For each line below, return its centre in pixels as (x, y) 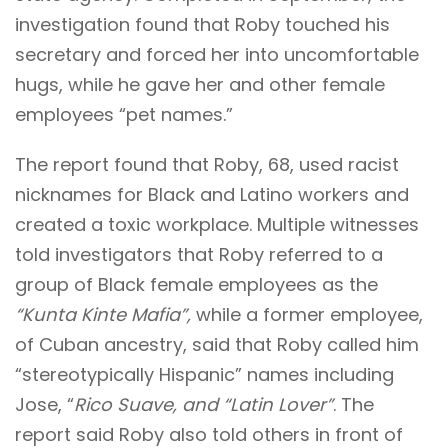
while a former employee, (309, 314)
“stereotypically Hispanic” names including (204, 374)
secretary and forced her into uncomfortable (217, 54)
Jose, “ (44, 404)
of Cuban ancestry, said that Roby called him (217, 344)
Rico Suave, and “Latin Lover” (203, 404)
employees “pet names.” (124, 114)
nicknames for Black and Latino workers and (212, 194)
